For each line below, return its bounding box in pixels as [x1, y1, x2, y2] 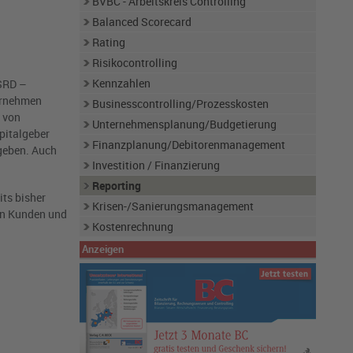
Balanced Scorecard [91, 14, 191, 29]
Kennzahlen [91, 76, 150, 91]
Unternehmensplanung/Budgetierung [91, 117, 277, 132]
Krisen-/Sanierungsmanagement [91, 199, 254, 214]
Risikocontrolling [91, 55, 177, 70]
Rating [91, 35, 125, 50]
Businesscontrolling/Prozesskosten [91, 96, 269, 111]
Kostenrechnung [91, 219, 173, 234]
